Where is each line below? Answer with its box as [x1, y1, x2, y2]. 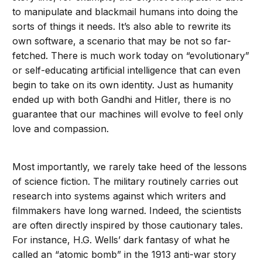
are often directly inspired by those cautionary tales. [12, 219, 243, 231]
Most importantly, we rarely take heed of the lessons [12, 161, 247, 173]
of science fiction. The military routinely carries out [12, 175, 239, 187]
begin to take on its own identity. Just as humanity [12, 79, 234, 91]
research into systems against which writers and [12, 190, 226, 202]
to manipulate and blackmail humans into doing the [12, 6, 239, 18]
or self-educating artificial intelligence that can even [12, 64, 241, 76]
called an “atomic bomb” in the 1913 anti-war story [12, 249, 237, 260]
